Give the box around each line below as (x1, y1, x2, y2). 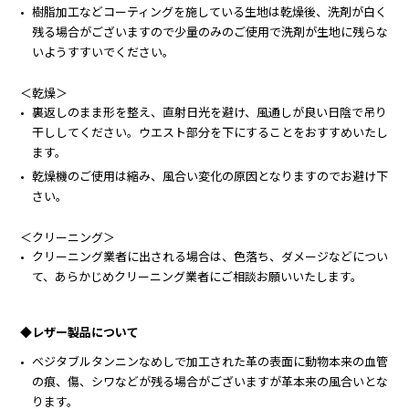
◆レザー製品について (20, 322, 140, 341)
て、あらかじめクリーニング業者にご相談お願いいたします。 (32, 267, 363, 285)
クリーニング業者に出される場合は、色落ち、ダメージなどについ (32, 246, 389, 265)
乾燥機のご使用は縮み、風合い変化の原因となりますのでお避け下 (32, 166, 389, 184)
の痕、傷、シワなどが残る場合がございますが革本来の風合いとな (32, 372, 389, 390)
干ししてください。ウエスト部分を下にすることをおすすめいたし (32, 122, 389, 141)
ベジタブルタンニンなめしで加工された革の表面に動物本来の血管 (32, 351, 389, 370)
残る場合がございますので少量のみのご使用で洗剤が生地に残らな (32, 22, 389, 40)
